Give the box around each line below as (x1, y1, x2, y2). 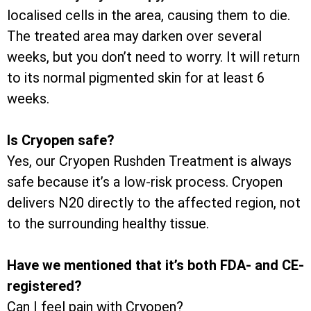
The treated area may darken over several (7, 28, 262, 45)
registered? (7, 278, 82, 295)
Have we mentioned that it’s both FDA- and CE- (7, 257, 304, 274)
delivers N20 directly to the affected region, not (7, 194, 301, 212)
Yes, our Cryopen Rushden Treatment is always (7, 153, 292, 170)
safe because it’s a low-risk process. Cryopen (7, 174, 283, 191)
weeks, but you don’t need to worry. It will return (7, 49, 300, 66)
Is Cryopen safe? (7, 132, 115, 149)
